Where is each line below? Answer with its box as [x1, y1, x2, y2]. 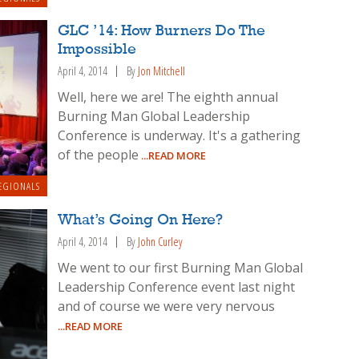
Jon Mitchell [138, 63, 186, 79]
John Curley [138, 234, 184, 250]
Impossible [58, 42, 137, 58]
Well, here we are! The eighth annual [58, 88, 279, 107]
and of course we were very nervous [58, 296, 276, 315]
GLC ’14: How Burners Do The [58, 23, 266, 40]
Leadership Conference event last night [58, 277, 296, 296]
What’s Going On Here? [58, 212, 224, 229]
